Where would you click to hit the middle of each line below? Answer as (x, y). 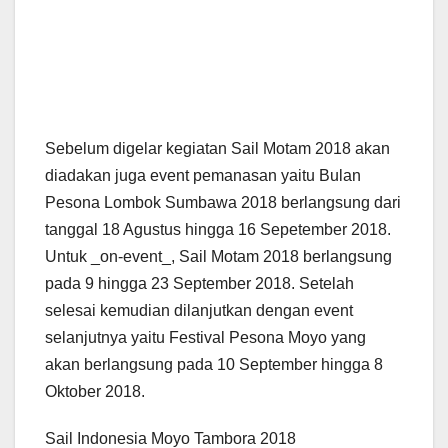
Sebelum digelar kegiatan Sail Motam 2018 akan (217, 148)
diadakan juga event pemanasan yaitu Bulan (203, 175)
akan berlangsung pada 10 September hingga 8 (214, 364)
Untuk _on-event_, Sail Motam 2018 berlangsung (218, 256)
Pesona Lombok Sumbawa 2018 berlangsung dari (223, 202)
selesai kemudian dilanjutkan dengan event (199, 310)
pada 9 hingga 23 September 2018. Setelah (199, 283)
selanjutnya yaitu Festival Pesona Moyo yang (205, 337)
